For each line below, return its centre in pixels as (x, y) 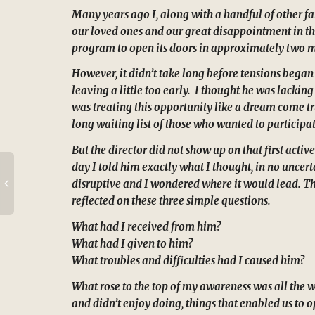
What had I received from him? (146, 226)
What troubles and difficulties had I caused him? (188, 260)
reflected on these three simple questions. (171, 201)
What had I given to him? (132, 243)
